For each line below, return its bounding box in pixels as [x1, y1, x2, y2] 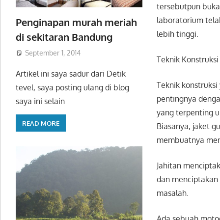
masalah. [157, 188, 189, 198]
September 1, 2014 [25, 49, 81, 57]
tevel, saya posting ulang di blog [16, 82, 129, 93]
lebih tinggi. [157, 28, 199, 39]
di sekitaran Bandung [16, 30, 112, 43]
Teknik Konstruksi [157, 54, 219, 64]
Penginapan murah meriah [16, 15, 137, 28]
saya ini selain [16, 96, 65, 107]
